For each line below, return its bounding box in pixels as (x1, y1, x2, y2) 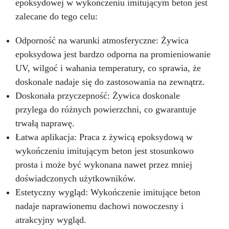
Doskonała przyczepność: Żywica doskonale (15, 90, 180, 101)
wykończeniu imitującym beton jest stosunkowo (15, 146, 194, 156)
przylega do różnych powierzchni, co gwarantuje (15, 104, 196, 115)
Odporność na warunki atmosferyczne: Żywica (15, 35, 189, 46)
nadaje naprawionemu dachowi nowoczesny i (15, 201, 184, 212)
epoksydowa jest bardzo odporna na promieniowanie (15, 49, 211, 60)
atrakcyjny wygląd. (15, 215, 86, 225)
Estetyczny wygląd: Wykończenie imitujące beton (15, 187, 200, 198)
